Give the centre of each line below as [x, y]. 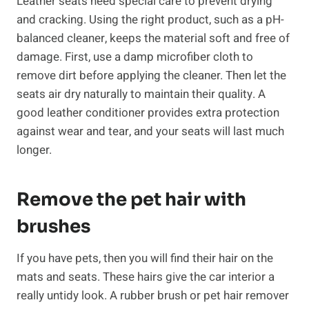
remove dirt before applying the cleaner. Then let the [151, 76]
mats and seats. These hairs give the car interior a [146, 277]
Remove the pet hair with [131, 200]
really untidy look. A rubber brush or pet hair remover [153, 296]
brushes [53, 227]
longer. [34, 150]
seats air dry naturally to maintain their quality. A [141, 94]
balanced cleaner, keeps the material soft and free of [153, 39]
